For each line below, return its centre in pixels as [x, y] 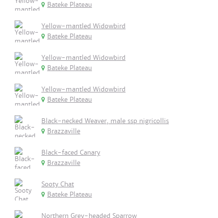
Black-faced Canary [71, 153]
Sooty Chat [58, 184]
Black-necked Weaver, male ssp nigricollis [105, 121]
